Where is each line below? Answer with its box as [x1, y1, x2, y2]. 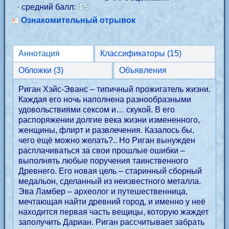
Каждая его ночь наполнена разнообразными [18, 95, 191, 104]
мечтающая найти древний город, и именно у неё [18, 197, 205, 206]
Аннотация [18, 49, 60, 58]
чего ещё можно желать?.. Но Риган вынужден [18, 136, 195, 145]
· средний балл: [17, 3, 78, 11]
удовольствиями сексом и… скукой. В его [18, 105, 175, 114]
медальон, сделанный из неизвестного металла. [18, 177, 201, 186]
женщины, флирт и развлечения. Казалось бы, [18, 126, 194, 134]
